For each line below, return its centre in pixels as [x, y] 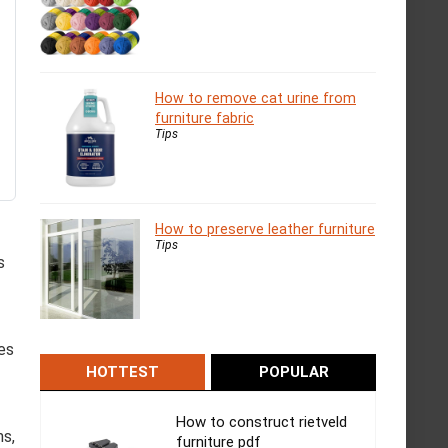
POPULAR [293, 371]
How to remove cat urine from [255, 97]
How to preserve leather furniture [265, 228]
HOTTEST [122, 371]
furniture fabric [204, 117]
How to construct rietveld [261, 421]
